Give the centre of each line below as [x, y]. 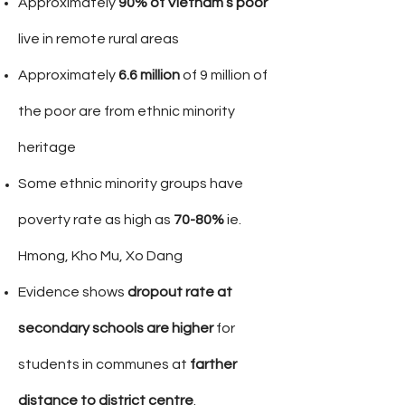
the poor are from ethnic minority [127, 111]
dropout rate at [180, 292]
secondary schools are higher [116, 328]
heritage [47, 147]
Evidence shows [73, 292]
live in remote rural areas [99, 39]
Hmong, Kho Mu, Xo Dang [100, 256]
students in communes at [104, 364]
